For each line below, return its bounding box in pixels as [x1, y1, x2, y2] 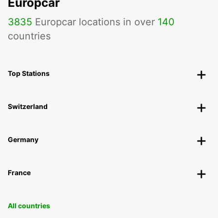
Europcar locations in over [32, 16, 158, 28]
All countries [8, 201, 50, 210]
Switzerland [8, 102, 48, 111]
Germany [8, 135, 38, 144]
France [8, 168, 31, 177]
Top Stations [8, 69, 50, 78]
